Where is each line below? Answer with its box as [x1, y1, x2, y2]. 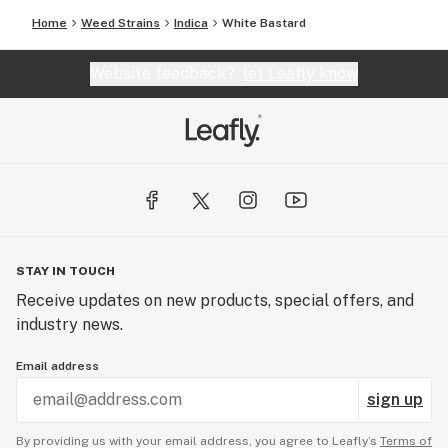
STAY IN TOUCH [16, 264, 115, 278]
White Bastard [222, 16, 306, 30]
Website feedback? [90, 64, 243, 83]
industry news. [16, 315, 123, 334]
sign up [367, 390, 423, 409]
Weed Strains [81, 16, 160, 30]
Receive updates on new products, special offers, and [16, 291, 414, 310]
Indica [174, 16, 208, 30]
